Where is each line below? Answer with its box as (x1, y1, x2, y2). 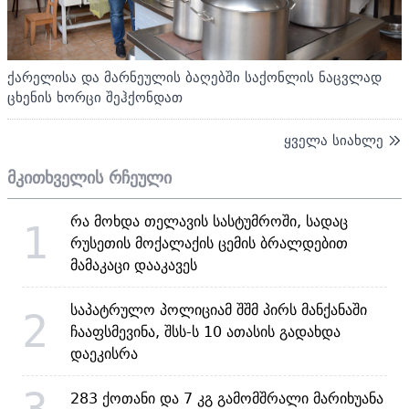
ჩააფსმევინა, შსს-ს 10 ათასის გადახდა (70, 318, 341, 344)
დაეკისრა (70, 340, 138, 366)
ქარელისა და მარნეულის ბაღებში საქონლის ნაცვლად (7, 65, 382, 89)
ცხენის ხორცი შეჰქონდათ (7, 85, 183, 109)
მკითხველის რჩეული (7, 163, 172, 192)
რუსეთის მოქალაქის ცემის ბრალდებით (70, 229, 348, 256)
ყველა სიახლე (284, 128, 383, 152)
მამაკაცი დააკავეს (70, 251, 197, 278)
